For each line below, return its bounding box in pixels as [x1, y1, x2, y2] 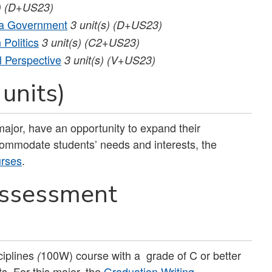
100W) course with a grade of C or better [41, 246, 241, 263]
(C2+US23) [84, 34, 140, 50]
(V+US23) [107, 52, 155, 67]
